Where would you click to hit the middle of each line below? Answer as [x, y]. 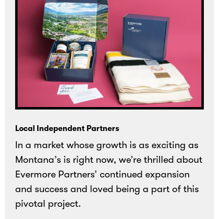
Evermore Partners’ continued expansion [103, 174]
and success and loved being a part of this [107, 189]
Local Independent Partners [67, 128]
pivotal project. [48, 203]
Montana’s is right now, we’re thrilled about [109, 159]
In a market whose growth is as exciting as [107, 145]
